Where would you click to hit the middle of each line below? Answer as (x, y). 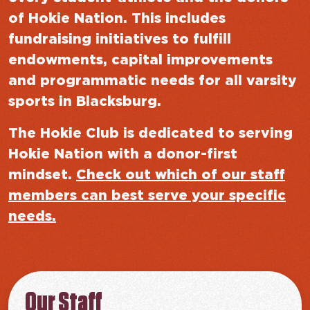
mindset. (42, 175)
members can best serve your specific (147, 196)
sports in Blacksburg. (85, 102)
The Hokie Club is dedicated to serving (151, 134)
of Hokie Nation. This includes (117, 19)
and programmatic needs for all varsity (153, 81)
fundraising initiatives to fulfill (120, 39)
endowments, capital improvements (140, 60)
